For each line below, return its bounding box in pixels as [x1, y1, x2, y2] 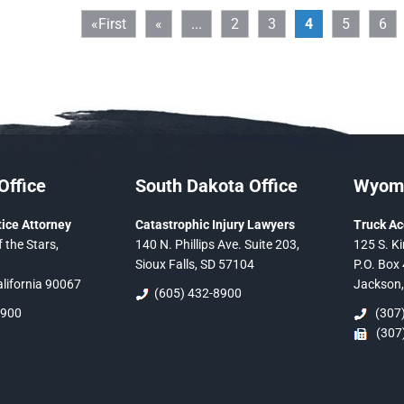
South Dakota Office [135, 175, 298, 197]
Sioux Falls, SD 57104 [135, 257, 254, 271]
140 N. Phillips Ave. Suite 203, [135, 237, 299, 252]
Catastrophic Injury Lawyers [135, 217, 295, 232]
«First [91, 15, 126, 32]
